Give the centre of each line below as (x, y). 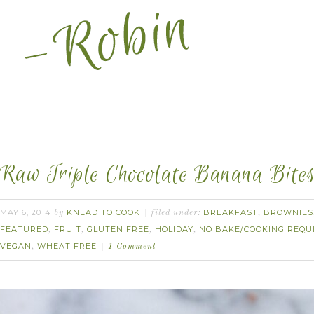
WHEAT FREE (67, 246)
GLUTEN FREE (118, 229)
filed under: (177, 213)
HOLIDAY (174, 229)
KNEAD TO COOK (103, 212)
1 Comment (132, 247)
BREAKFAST (231, 212)
